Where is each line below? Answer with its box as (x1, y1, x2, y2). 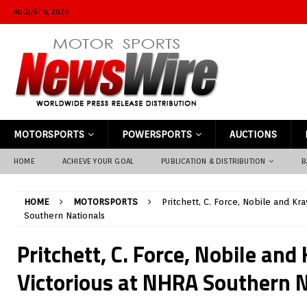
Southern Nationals (24, 210, 105, 221)
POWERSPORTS (122, 129, 192, 140)
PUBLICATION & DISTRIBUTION (161, 156, 266, 166)
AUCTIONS (230, 129, 277, 140)
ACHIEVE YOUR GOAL (62, 156, 134, 166)
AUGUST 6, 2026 (14, 7, 69, 16)
